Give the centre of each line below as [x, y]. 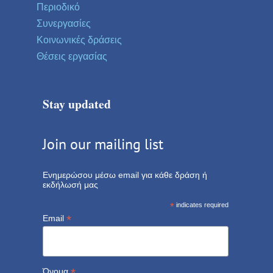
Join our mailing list [103, 144]
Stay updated [76, 104]
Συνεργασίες [64, 24]
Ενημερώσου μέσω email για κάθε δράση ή [125, 175]
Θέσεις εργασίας [72, 57]
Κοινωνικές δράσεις [79, 40]
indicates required [202, 205]
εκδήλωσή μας [70, 185]
